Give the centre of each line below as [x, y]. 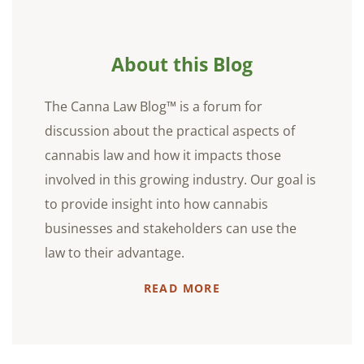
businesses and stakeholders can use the [171, 229]
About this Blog [182, 65]
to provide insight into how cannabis [156, 204]
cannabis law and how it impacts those [163, 156]
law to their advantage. [115, 253]
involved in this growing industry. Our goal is [180, 180]
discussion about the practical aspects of [170, 131]
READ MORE [182, 288]
